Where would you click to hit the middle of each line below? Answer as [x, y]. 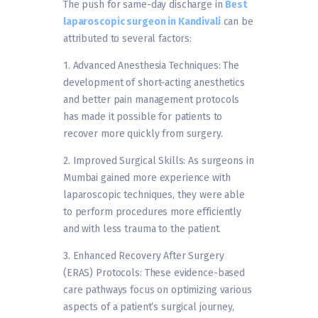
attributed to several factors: [128, 39]
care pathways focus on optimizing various [158, 290]
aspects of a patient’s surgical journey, [149, 307]
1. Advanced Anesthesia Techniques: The [152, 66]
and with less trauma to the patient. [142, 229]
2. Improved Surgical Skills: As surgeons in [159, 161]
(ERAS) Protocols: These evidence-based [154, 273]
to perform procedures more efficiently [153, 212]
